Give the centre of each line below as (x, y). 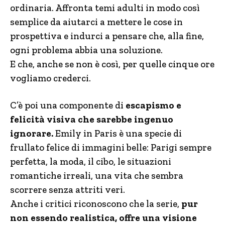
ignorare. (32, 134)
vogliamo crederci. (50, 78)
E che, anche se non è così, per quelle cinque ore (112, 64)
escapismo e (153, 105)
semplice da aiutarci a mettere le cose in (96, 22)
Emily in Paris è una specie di (118, 134)
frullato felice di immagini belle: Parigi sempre (111, 148)
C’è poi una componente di (68, 105)
